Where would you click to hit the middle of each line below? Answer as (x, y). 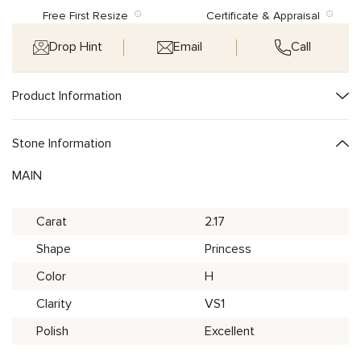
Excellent (230, 331)
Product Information (67, 95)
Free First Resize (88, 15)
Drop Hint (76, 47)
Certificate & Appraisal (266, 15)
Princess (228, 249)
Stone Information (62, 143)
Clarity (54, 303)
